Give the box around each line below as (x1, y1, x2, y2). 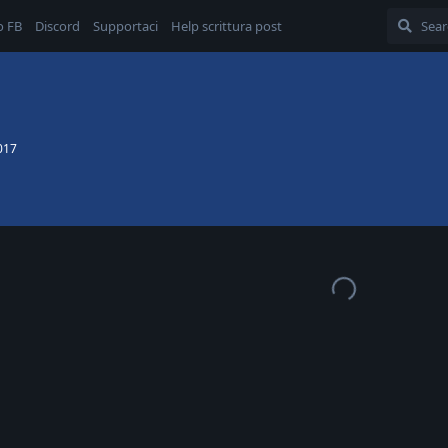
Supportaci (93, 17, 158, 35)
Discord (35, 17, 80, 35)
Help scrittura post (171, 17, 282, 35)
